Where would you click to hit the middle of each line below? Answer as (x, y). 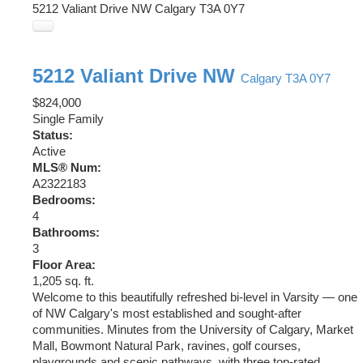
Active (49, 151)
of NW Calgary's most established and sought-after (167, 313)
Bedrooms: (64, 200)
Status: (53, 135)
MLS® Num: (67, 167)
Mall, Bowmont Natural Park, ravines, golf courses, (167, 346)
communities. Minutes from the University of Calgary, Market (193, 329)
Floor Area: (64, 265)
